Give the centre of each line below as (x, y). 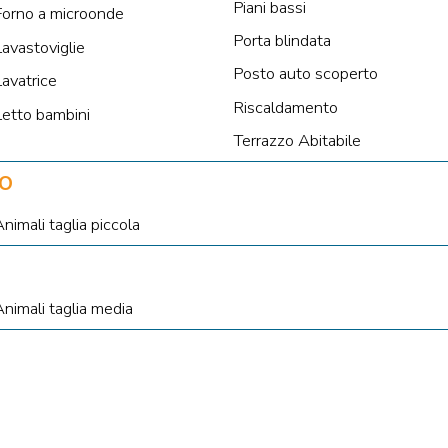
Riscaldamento (285, 107)
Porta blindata (281, 41)
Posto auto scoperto (305, 74)
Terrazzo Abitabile (296, 141)
